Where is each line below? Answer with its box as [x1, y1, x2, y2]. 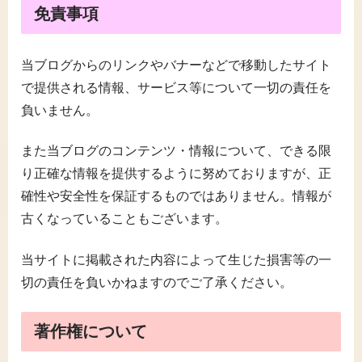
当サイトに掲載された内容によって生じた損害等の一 [21, 252, 331, 267]
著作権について [34, 322, 147, 340]
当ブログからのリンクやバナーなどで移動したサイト [21, 57, 331, 72]
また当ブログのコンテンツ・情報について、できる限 [21, 144, 331, 158]
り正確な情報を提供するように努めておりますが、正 [21, 166, 331, 181]
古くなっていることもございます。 [21, 212, 228, 226]
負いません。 [21, 103, 99, 117]
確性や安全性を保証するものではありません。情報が [21, 189, 331, 204]
